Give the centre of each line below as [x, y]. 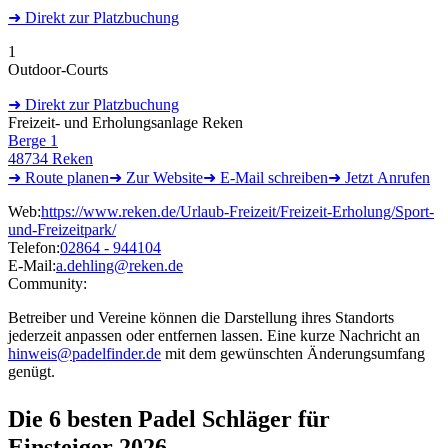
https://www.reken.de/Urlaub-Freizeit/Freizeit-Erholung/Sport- [237, 211]
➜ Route [35, 177]
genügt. [31, 371]
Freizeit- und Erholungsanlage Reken [125, 122]
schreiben [296, 177]
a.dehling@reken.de [119, 265]
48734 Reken [50, 158]
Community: [47, 283]
